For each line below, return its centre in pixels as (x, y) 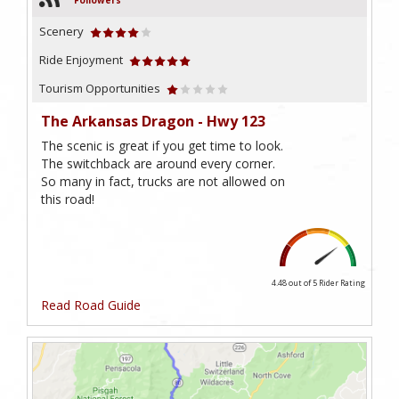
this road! (68, 199)
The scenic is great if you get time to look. (162, 146)
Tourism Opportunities (100, 89)
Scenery (61, 32)
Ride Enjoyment (81, 60)
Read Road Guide (91, 305)
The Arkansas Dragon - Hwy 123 (153, 122)
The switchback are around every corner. (158, 164)
